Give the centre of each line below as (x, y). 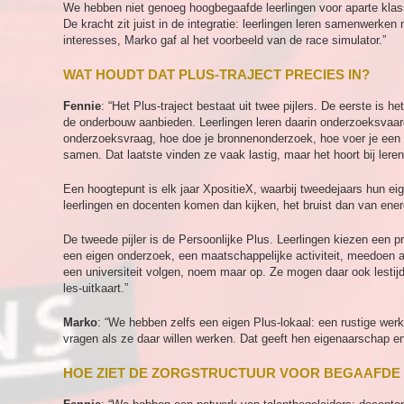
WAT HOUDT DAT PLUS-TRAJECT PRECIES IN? (216, 74)
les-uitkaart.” (96, 288)
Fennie (82, 106)
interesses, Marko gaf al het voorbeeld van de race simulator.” (225, 40)
